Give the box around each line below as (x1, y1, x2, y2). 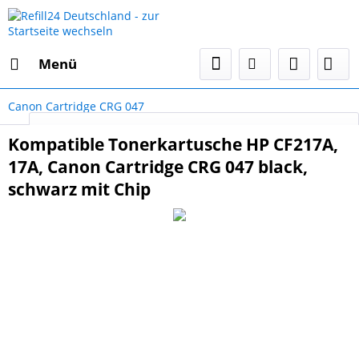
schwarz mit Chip (8, 178, 151, 200)
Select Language (252, 123, 339, 139)
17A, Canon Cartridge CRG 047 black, (8, 155, 308, 178)
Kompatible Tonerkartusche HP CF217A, (8, 133, 338, 155)
